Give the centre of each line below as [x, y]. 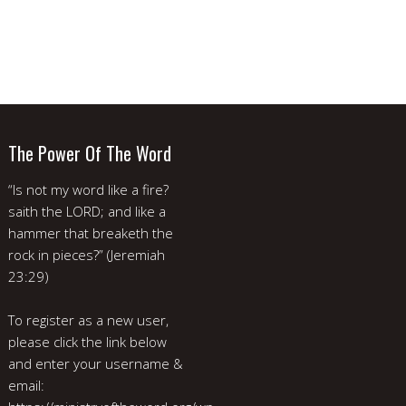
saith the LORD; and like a [87, 211]
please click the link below [87, 341]
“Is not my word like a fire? [88, 189]
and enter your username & [96, 363]
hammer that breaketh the [91, 232]
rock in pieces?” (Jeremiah [87, 254]
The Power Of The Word [90, 153]
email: [26, 385]
